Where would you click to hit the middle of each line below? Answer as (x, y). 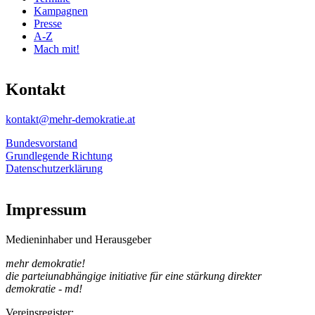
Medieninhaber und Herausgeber (78, 240)
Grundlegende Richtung (59, 156)
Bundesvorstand (41, 143)
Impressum (46, 210)
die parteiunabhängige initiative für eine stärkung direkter (134, 276)
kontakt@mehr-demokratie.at (70, 120)
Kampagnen (61, 11)
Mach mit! (57, 49)
